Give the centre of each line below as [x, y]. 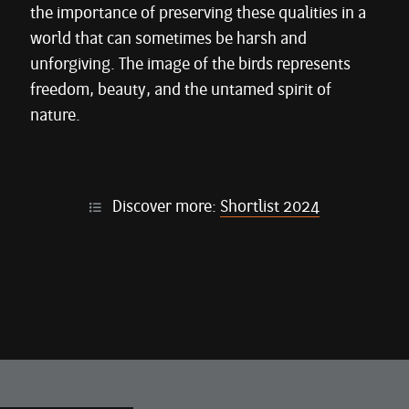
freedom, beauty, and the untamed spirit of [181, 90]
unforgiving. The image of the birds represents [190, 65]
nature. [55, 116]
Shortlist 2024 [270, 207]
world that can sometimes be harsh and [168, 39]
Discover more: [164, 207]
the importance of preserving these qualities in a [198, 14]
